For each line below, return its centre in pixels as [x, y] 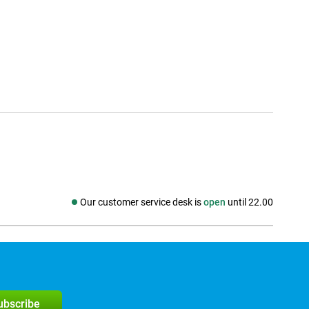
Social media [73, 209]
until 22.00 [249, 202]
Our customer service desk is [142, 202]
